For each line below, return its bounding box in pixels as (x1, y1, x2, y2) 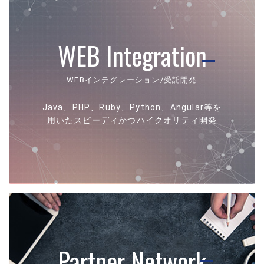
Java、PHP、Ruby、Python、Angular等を (42, 102, 222, 112)
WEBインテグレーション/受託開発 (67, 75, 197, 84)
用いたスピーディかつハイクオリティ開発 (47, 115, 217, 125)
